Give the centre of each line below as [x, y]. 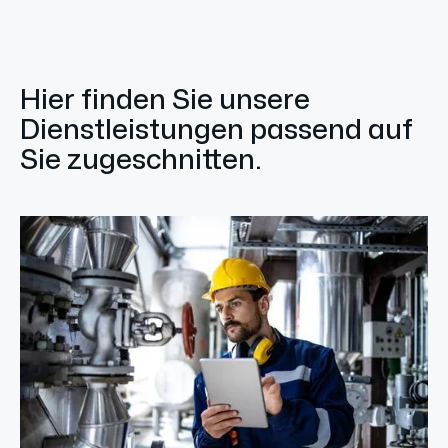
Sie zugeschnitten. [140, 160]
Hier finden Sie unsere [165, 100]
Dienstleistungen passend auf [216, 130]
